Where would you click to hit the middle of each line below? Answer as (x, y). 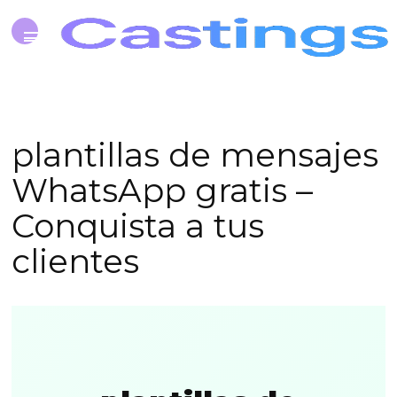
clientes (76, 261)
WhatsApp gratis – (163, 190)
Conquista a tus (138, 226)
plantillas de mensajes (195, 155)
